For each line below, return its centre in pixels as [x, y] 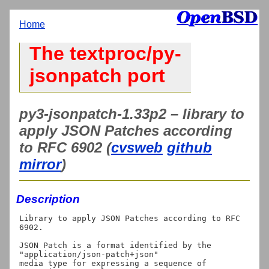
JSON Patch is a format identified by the [115, 245]
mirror [40, 164]
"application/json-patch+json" [89, 254]
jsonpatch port [97, 76]
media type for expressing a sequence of [113, 263]
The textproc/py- [105, 54]
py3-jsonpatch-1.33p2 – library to [132, 113]
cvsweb [137, 147]
